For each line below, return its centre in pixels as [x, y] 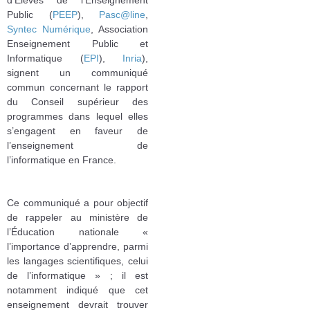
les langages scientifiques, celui [77, 261]
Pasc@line [122, 14]
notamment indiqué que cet [77, 290]
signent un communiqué [77, 72]
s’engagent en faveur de [77, 130]
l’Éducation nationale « [77, 231]
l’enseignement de [77, 145]
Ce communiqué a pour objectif [77, 202]
